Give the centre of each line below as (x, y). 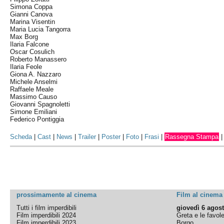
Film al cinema (200, 195)
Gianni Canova (31, 14)
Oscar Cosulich (32, 52)
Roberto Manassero (38, 59)
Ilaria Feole (26, 67)
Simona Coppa (31, 7)
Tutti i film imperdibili (47, 208)
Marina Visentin (33, 22)
